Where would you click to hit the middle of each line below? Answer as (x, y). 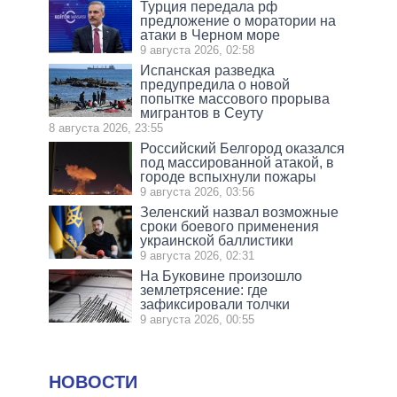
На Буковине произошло (222, 276)
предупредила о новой (215, 85)
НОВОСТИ (93, 382)
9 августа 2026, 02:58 (198, 51)
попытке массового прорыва (235, 99)
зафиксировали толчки (215, 305)
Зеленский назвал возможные (240, 213)
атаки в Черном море (210, 35)
